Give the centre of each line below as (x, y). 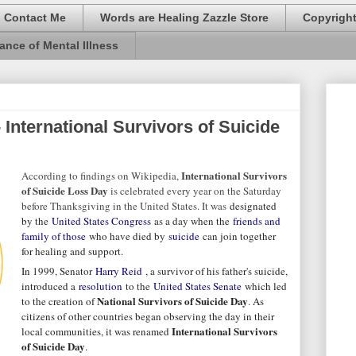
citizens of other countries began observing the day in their (148, 317)
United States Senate (197, 286)
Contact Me (35, 18)
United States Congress (101, 221)
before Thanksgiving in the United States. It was (126, 205)
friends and (257, 221)
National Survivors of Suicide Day (172, 301)
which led (264, 286)
